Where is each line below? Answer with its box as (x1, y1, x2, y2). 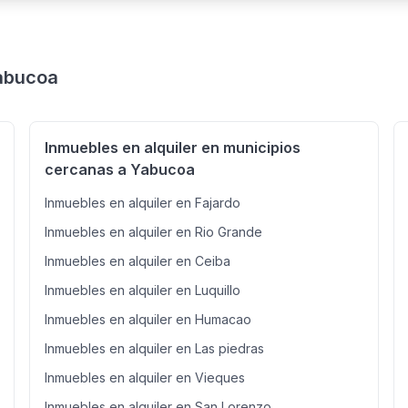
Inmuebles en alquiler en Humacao (45, 311, 251, 327)
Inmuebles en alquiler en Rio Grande (45, 224, 262, 240)
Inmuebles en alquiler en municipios (45, 138, 301, 157)
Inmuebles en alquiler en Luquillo (45, 282, 240, 298)
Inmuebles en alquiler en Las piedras (45, 341, 264, 356)
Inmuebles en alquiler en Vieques (45, 370, 245, 385)
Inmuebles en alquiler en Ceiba (45, 253, 230, 269)
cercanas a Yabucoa (45, 160, 195, 178)
